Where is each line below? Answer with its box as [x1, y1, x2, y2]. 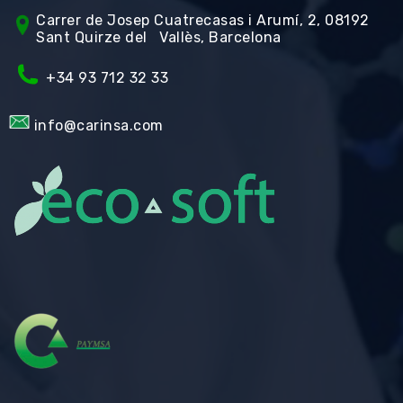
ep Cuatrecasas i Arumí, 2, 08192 [132, 11, 370, 29]
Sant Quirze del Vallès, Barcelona [36, 28, 282, 46]
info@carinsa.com [33, 117, 164, 135]
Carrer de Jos [36, 11, 133, 29]
